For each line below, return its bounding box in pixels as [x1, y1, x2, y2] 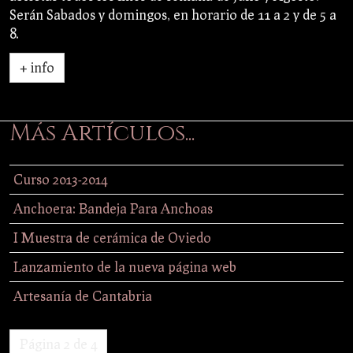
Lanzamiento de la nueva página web [13, 258, 236, 275]
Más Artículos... [9, 117, 195, 149]
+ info [20, 58, 54, 76]
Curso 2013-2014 [13, 170, 107, 188]
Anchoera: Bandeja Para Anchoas [13, 199, 213, 217]
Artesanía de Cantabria [13, 287, 152, 304]
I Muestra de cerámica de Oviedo [13, 229, 211, 246]
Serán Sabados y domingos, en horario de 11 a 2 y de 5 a [9, 6, 336, 23]
